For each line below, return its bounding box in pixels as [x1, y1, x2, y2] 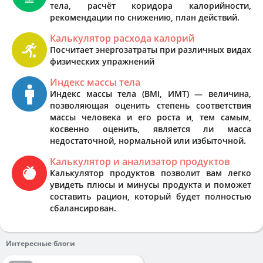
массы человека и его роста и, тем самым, [50, 111, 251, 123]
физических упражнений [50, 55, 154, 67]
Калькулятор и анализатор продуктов [50, 154, 230, 168]
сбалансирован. [50, 202, 116, 214]
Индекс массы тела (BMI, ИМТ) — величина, [50, 87, 251, 99]
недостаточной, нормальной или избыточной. [50, 134, 246, 146]
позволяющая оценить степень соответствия [50, 99, 251, 111]
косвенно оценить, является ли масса [50, 123, 251, 134]
